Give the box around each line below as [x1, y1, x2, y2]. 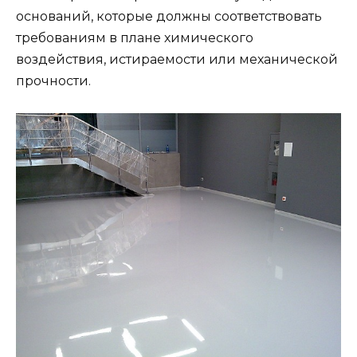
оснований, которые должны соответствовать [16, 8, 322, 24]
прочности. [16, 73, 91, 88]
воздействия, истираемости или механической [16, 51, 338, 67]
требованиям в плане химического [16, 29, 253, 45]
